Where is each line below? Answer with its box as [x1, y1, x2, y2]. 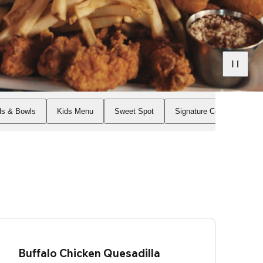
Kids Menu [57, 107, 94, 116]
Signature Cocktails [175, 107, 242, 116]
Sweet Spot [114, 107, 154, 116]
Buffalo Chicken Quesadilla [18, 245, 160, 260]
